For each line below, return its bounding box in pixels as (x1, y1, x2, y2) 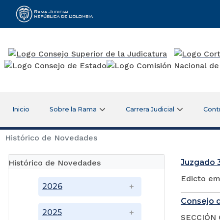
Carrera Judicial (126, 105, 175, 113)
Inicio (12, 105, 29, 113)
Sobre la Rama (50, 105, 97, 113)
